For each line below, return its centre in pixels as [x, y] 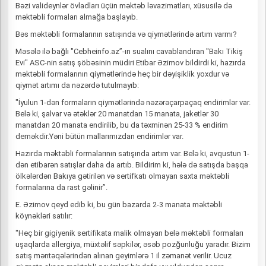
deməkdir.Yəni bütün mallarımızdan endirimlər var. [99, 136]
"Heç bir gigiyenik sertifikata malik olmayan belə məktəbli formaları [129, 233]
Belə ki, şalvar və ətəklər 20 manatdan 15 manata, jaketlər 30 [117, 114]
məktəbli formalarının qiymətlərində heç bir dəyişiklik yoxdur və [122, 74]
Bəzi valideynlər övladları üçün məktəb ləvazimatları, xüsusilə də [124, 6]
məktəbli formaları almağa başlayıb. [77, 17]
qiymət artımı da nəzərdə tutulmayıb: [77, 85]
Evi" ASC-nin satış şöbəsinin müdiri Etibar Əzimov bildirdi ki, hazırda [131, 63]
